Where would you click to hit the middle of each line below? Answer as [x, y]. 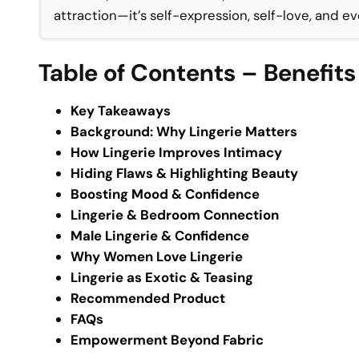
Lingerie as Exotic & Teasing [162, 277]
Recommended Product [148, 298]
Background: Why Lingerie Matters [184, 131]
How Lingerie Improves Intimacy [176, 152]
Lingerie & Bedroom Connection [175, 214]
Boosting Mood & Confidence [165, 194]
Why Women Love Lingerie [157, 256]
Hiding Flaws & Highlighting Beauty [184, 173]
